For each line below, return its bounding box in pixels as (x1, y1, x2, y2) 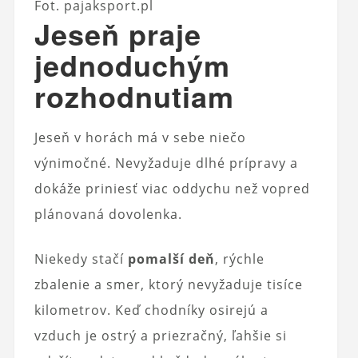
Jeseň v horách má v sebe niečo (34, 128, 246, 146)
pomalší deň (127, 249, 215, 268)
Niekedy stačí (34, 249, 128, 268)
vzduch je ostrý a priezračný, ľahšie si (34, 326, 287, 344)
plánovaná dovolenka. (34, 205, 182, 223)
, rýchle (214, 249, 265, 268)
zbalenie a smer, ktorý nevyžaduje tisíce (34, 275, 303, 293)
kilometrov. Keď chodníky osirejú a (34, 300, 268, 319)
